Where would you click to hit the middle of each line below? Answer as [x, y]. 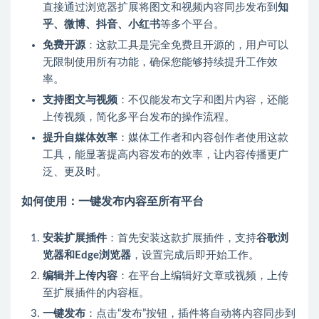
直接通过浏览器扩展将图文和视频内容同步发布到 [160, 8]
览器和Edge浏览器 [87, 256]
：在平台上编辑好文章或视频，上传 [203, 276]
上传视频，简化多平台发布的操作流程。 [139, 117]
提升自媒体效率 [80, 138]
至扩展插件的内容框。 [96, 293]
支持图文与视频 [80, 100]
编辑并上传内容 [80, 276]
